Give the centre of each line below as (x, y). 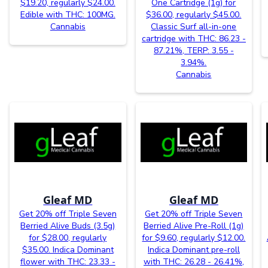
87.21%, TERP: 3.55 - (194, 51)
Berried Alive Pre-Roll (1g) (194, 226)
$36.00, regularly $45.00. (194, 15)
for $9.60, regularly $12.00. (194, 238)
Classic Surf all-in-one (194, 27)
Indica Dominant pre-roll (194, 250)
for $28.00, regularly (68, 238)
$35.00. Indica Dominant (68, 250)
